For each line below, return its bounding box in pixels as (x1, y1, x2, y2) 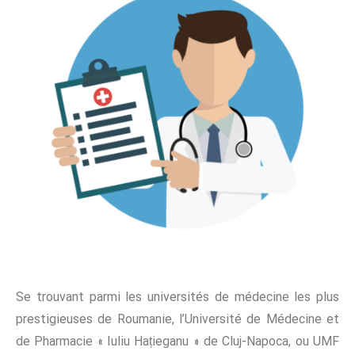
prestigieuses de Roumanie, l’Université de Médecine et (16, 310, 339, 330)
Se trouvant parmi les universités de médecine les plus (16, 288, 339, 308)
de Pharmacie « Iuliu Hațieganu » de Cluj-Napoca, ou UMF (16, 332, 339, 353)
